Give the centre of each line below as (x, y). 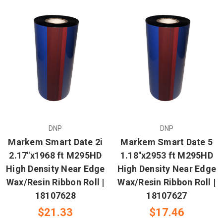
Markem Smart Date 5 (167, 142)
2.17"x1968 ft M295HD (55, 156)
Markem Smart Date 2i (55, 142)
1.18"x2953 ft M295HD (166, 156)
